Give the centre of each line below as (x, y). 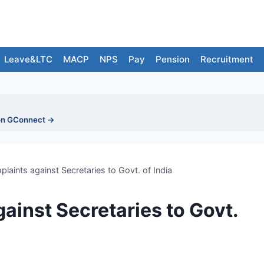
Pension (173, 59)
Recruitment (227, 59)
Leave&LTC (28, 59)
